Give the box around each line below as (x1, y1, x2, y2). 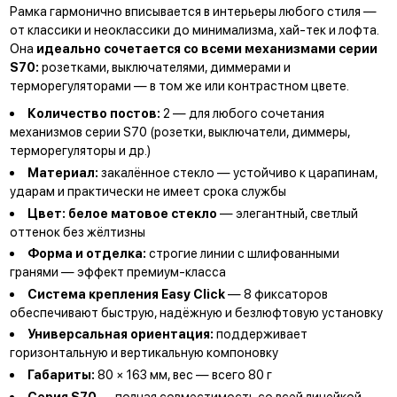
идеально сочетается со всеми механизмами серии (35, 40, 378, 56)
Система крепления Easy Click (27, 285, 226, 301)
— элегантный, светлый (217, 205, 359, 221)
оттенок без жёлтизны (9, 223, 145, 239)
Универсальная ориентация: (27, 326, 217, 342)
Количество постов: (27, 105, 161, 121)
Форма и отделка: (27, 245, 147, 261)
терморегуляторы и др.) (9, 143, 151, 159)
